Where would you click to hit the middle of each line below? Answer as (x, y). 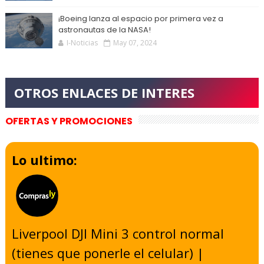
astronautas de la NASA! (104, 29)
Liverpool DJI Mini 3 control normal (118, 233)
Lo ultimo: (45, 159)
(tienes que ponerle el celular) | (108, 253)
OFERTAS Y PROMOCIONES (69, 121)
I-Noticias (82, 42)
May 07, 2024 (135, 42)
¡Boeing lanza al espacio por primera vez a (141, 18)
